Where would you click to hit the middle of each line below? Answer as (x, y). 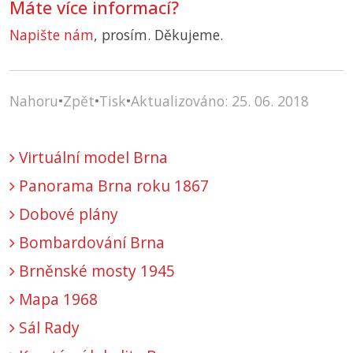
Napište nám (52, 35)
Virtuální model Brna (91, 158)
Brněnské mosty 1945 (95, 271)
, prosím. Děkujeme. (158, 35)
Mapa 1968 (56, 299)
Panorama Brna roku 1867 (112, 186)
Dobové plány (67, 214)
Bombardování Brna (90, 243)
